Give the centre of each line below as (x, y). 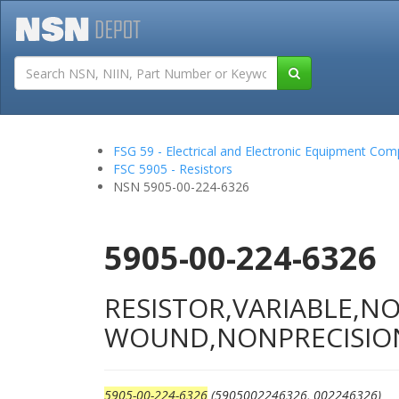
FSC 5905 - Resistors (173, 169)
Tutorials (294, 85)
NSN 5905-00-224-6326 (181, 187)
